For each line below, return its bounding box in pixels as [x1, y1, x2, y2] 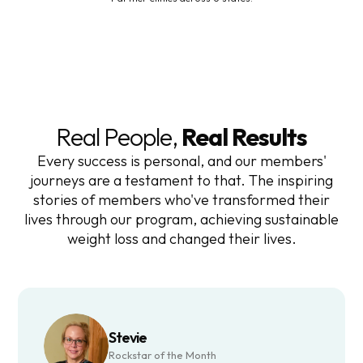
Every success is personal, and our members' [36, 151, 327, 170]
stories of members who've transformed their [33, 190, 330, 209]
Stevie [109, 328, 147, 348]
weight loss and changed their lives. [66, 228, 297, 248]
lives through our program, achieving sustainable [24, 209, 339, 228]
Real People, [56, 121, 181, 152]
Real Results [181, 121, 307, 152]
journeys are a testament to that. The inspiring [30, 170, 333, 190]
